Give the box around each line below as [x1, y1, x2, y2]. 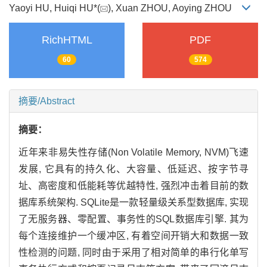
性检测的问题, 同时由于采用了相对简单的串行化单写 [18, 247, 249, 257]
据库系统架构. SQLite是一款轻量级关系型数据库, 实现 [18, 197, 249, 207]
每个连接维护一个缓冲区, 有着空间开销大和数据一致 [18, 230, 249, 241]
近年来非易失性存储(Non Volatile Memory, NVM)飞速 [18, 147, 249, 157]
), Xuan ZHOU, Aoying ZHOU [108, 2, 241, 13]
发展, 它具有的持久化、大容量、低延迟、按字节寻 [18, 163, 249, 174]
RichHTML [41, 34, 92, 46]
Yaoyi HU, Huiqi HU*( [9, 2, 100, 13]
